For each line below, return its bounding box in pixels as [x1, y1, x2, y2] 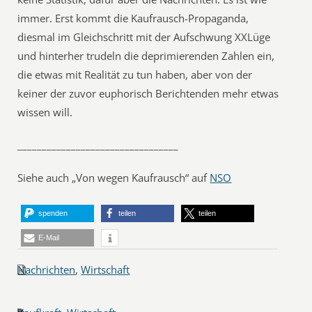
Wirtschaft [81, 263, 130, 276]
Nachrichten [17, 263, 76, 276]
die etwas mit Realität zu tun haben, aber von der [17, 68, 253, 81]
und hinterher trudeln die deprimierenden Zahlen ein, [17, 49, 275, 63]
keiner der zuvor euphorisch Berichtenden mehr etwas [17, 86, 279, 100]
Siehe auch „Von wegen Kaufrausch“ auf [17, 171, 210, 185]
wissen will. [17, 105, 73, 119]
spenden [38, 209, 68, 217]
